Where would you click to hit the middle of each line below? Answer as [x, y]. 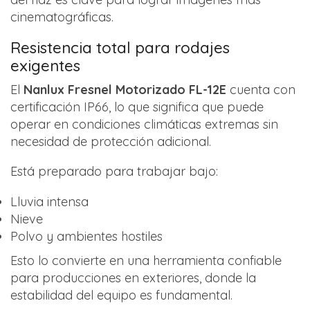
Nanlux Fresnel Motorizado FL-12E [125, 89]
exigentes [45, 65]
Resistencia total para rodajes [120, 47]
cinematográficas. [62, 17]
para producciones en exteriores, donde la [133, 277]
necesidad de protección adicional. [111, 141]
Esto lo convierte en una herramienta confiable [146, 260]
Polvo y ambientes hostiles [86, 236]
